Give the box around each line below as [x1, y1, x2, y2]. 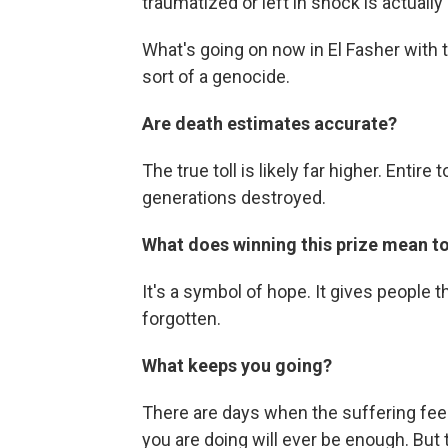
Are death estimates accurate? [142, 113, 397, 134]
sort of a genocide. [142, 66, 290, 87]
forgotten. [142, 308, 221, 329]
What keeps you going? [142, 355, 332, 376]
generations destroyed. [142, 187, 326, 208]
